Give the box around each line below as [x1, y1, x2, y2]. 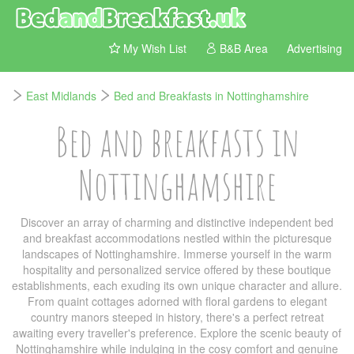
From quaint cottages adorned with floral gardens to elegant [27, 293, 327, 309]
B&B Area [217, 40, 268, 56]
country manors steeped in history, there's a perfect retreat [30, 309, 324, 325]
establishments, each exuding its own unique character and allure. [12, 277, 342, 293]
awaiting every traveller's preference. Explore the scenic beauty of [13, 325, 341, 341]
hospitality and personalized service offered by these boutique [23, 262, 331, 277]
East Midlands [26, 88, 96, 104]
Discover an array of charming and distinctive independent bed [21, 214, 333, 230]
